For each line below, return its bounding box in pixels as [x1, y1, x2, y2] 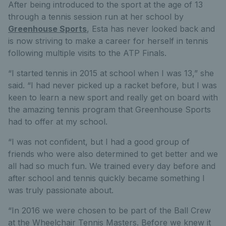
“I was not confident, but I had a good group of [8, 137, 190, 147]
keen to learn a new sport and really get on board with [8, 92, 218, 102]
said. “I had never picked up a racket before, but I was [8, 80, 217, 90]
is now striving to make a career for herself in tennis [8, 36, 208, 46]
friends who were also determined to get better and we [8, 149, 218, 159]
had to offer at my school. [8, 117, 107, 127]
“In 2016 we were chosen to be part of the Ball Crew [8, 205, 211, 215]
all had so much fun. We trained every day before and [8, 161, 215, 171]
